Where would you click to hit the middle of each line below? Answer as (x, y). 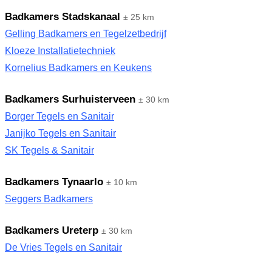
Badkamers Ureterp (52, 230)
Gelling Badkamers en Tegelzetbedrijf (86, 34)
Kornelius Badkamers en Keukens (78, 68)
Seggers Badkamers (49, 199)
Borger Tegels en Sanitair (59, 116)
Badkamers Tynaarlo (54, 182)
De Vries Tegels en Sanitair (63, 247)
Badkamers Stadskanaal (63, 17)
